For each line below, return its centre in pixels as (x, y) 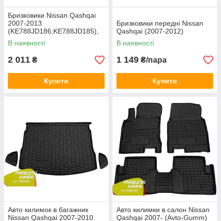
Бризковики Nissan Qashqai (52, 15)
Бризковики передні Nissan (160, 23)
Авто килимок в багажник (48, 210)
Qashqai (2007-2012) (150, 31)
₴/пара (153, 60)
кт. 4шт (18, 39)
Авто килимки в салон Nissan (163, 210)
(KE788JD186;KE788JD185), (53, 31)
